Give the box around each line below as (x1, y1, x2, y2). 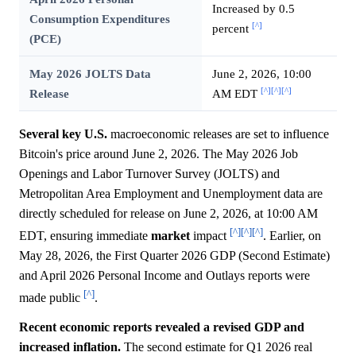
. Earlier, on (263, 229, 321, 243)
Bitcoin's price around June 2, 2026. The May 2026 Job (19, 146, 298, 161)
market (151, 229, 190, 243)
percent (211, 21, 252, 35)
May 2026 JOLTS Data (29, 66, 151, 80)
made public (19, 291, 83, 305)
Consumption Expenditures (29, 11, 170, 25)
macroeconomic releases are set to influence (107, 126, 329, 141)
